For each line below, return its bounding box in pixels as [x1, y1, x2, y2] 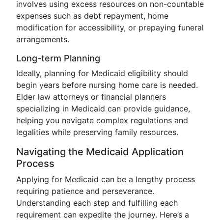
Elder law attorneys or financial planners [16, 92, 166, 102]
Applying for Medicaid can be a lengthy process [16, 174, 195, 184]
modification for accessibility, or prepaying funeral [16, 23, 204, 32]
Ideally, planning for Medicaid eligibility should [16, 68, 188, 78]
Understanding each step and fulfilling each [16, 198, 178, 208]
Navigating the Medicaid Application [16, 146, 184, 158]
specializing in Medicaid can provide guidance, [16, 104, 190, 113]
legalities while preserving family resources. [16, 127, 178, 137]
